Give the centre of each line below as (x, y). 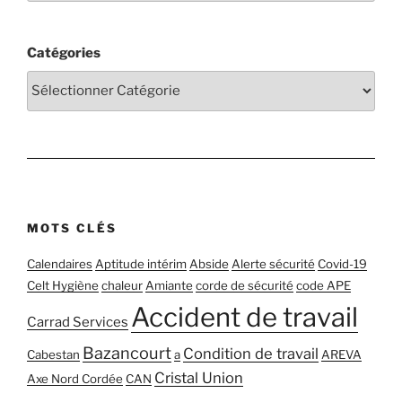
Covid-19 (342, 264)
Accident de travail (245, 318)
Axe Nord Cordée (75, 379)
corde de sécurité (245, 286)
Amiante (169, 286)
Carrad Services (78, 323)
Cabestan (53, 355)
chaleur (122, 286)
